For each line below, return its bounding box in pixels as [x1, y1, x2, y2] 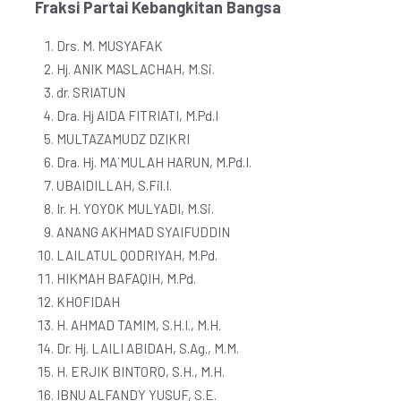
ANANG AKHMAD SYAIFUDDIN [56, 224, 230, 240]
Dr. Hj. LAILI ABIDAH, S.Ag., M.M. [56, 340, 239, 356]
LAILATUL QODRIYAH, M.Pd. [56, 247, 218, 263]
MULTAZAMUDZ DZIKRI [56, 131, 190, 147]
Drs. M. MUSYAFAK [56, 38, 163, 54]
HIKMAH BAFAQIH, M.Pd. [56, 270, 196, 286]
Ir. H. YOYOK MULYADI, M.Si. [56, 200, 214, 217]
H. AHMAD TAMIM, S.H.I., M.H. [56, 317, 221, 333]
